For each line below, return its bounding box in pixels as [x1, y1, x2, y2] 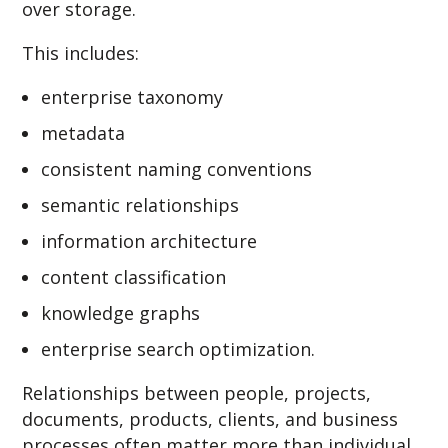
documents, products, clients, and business [22, 406, 399, 431]
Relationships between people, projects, [22, 380, 372, 405]
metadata [41, 120, 126, 145]
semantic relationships [41, 192, 240, 217]
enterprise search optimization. [41, 336, 316, 361]
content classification [41, 264, 227, 289]
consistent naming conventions [41, 156, 313, 181]
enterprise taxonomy [41, 84, 224, 109]
